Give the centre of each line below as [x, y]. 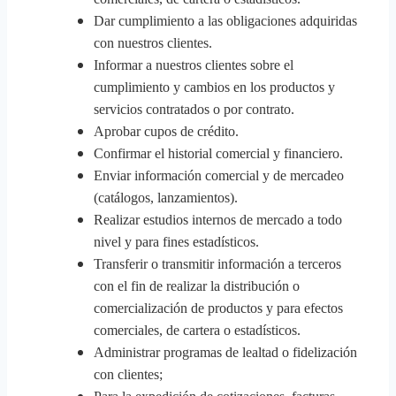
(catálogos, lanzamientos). [166, 198]
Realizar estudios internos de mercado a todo [218, 220]
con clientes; [128, 374]
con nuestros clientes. [153, 43]
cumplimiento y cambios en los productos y [214, 87]
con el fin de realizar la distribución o [197, 286]
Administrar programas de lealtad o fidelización [225, 352]
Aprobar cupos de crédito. [166, 131]
